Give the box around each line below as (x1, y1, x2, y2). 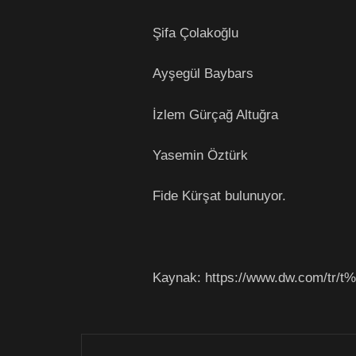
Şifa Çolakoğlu (153, 25, 238, 41)
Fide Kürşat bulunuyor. (153, 188, 286, 204)
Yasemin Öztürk (153, 147, 248, 164)
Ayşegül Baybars (153, 65, 253, 82)
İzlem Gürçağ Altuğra (153, 106, 278, 122)
